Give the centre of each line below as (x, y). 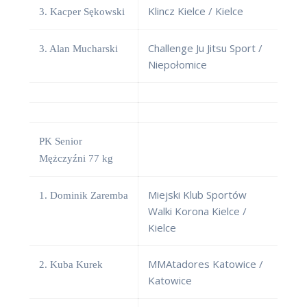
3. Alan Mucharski (78, 49)
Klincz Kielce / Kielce (196, 11)
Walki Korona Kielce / (197, 211)
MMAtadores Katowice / (206, 264)
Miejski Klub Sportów (197, 195)
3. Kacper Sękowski (82, 12)
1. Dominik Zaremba (84, 196)
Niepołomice (177, 65)
